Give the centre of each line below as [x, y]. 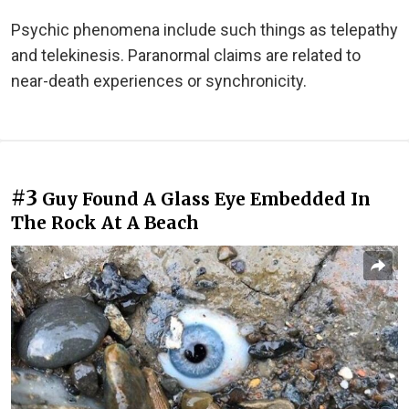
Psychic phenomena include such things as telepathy [204, 29]
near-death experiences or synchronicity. [159, 80]
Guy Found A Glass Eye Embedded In [206, 199]
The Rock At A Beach [105, 222]
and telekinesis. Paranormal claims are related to [186, 55]
